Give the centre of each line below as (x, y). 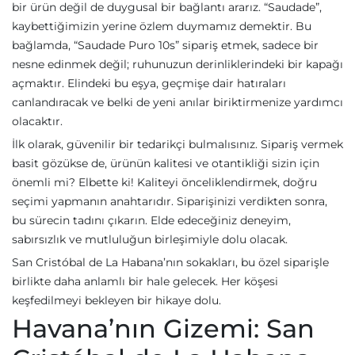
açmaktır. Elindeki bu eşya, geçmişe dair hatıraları (149, 83)
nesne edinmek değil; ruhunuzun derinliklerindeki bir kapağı (177, 64)
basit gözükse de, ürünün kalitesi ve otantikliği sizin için (166, 163)
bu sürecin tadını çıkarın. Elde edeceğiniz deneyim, (151, 220)
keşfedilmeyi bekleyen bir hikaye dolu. (116, 300)
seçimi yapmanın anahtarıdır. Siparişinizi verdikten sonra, (170, 201)
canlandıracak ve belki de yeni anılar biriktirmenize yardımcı (177, 102)
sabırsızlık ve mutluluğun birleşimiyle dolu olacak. (150, 239)
